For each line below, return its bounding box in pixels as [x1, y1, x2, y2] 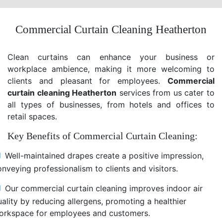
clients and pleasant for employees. [7, 75, 167, 86]
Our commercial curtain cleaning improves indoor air [5, 183, 203, 193]
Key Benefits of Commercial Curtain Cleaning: [7, 130, 198, 141]
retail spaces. [7, 111, 57, 121]
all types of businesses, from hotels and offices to [7, 99, 215, 110]
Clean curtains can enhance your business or [7, 52, 215, 62]
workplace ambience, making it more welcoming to [7, 63, 215, 74]
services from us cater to [116, 87, 215, 98]
